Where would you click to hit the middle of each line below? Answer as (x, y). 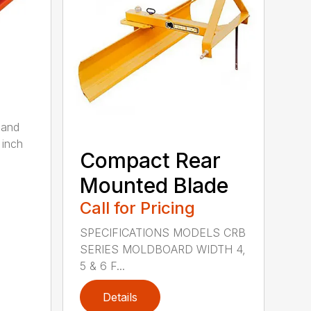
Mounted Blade (154, 185)
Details (120, 297)
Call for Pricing (138, 208)
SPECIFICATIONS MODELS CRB (163, 232)
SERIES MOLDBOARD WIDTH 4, (163, 249)
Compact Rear (151, 160)
